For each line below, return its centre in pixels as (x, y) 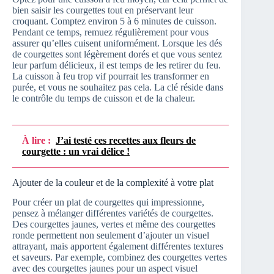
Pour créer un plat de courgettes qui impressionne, (108, 202)
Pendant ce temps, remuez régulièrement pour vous (110, 32)
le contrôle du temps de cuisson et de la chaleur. (104, 98)
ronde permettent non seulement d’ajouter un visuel (111, 235)
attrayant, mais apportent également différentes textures (118, 246)
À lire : (36, 140)
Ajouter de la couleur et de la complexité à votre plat (113, 182)
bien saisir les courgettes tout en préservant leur (103, 10)
